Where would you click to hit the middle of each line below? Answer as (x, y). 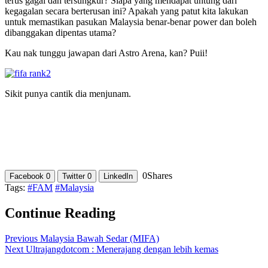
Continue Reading (60, 213)
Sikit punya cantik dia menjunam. (68, 93)
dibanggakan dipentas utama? (60, 32)
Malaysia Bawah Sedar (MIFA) (98, 238)
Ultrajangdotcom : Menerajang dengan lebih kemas (121, 249)
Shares (160, 175)
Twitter (74, 176)
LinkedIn (118, 176)
